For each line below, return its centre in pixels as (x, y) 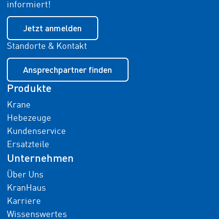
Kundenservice (36, 132)
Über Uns (25, 175)
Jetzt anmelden (52, 28)
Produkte (29, 88)
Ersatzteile (28, 145)
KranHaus (26, 188)
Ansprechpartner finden (67, 70)
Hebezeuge (29, 119)
